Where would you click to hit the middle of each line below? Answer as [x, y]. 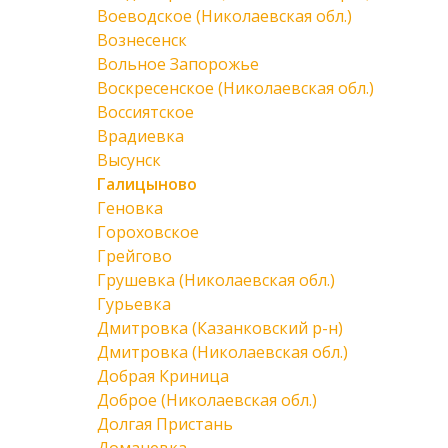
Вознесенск [142, 40]
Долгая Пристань [165, 424]
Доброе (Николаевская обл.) [207, 400]
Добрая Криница [163, 376]
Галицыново [147, 184]
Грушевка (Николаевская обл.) [216, 280]
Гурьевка [134, 304]
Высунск [129, 160]
